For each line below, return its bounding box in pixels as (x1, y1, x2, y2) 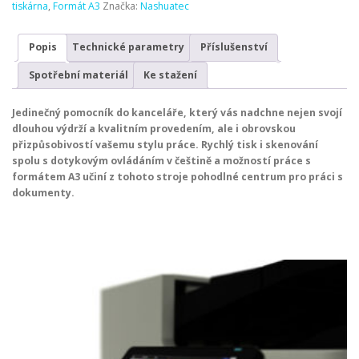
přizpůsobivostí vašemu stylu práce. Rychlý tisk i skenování (12, 137, 318, 151)
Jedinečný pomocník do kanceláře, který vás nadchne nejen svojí (12, 105, 342, 119)
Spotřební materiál (28, 67, 128, 82)
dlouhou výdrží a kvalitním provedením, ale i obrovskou (12, 121, 296, 135)
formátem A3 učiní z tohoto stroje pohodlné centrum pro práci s (12, 169, 343, 184)
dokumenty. (12, 185, 75, 200)
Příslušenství (200, 40, 268, 54)
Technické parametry (72, 40, 184, 54)
